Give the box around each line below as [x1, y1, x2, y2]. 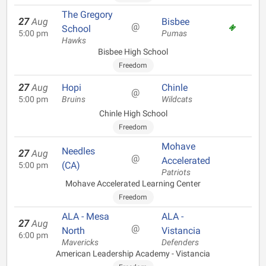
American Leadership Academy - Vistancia [56, 249, 210, 258]
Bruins [62, 94, 85, 104]
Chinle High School [99, 109, 167, 118]
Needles [62, 145, 95, 157]
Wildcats [161, 94, 192, 104]
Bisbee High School [98, 47, 168, 56]
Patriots [161, 167, 191, 178]
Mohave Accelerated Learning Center [65, 179, 201, 188]
